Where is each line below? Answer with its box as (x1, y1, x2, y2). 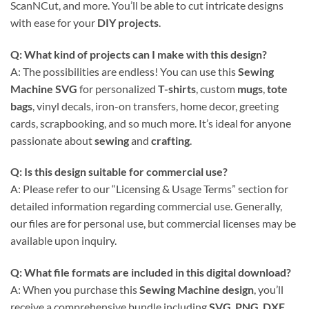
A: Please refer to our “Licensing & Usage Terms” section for (10, 182, 288, 196)
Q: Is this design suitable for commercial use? (10, 165, 228, 179)
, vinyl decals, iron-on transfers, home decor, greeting (32, 99, 279, 112)
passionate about (10, 133, 94, 147)
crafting (151, 133, 190, 147)
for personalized (77, 81, 158, 95)
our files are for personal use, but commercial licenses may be (10, 217, 296, 230)
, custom (196, 81, 237, 95)
